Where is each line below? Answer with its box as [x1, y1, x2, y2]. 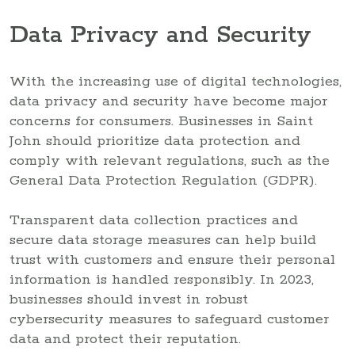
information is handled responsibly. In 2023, [10, 271, 314, 289]
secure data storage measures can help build [10, 231, 316, 250]
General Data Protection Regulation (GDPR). [10, 172, 317, 190]
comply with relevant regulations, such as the [10, 152, 330, 170]
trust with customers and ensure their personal [10, 251, 335, 269]
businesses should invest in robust [10, 291, 248, 309]
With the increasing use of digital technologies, [10, 73, 342, 91]
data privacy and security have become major [10, 93, 327, 111]
